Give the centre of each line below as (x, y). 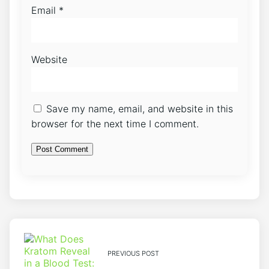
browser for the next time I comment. (115, 123)
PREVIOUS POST (133, 253)
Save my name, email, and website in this (140, 108)
